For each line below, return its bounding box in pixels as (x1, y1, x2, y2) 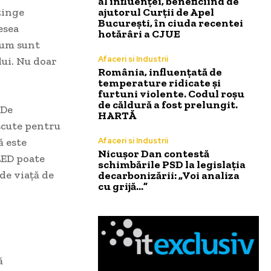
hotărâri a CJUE (98, 27, 180, 41)
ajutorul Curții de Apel (98, 5, 214, 19)
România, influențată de (98, 65, 222, 79)
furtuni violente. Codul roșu (98, 87, 244, 101)
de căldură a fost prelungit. (98, 98, 238, 112)
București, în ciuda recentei (98, 16, 243, 30)
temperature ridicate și (98, 76, 221, 90)
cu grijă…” (98, 180, 148, 194)
